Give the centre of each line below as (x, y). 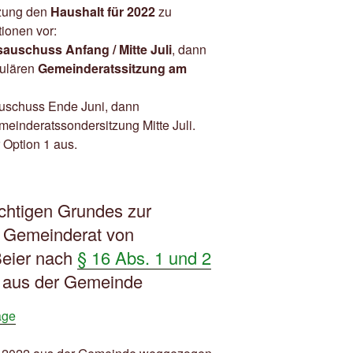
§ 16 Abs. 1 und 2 (144, 258)
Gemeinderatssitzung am (112, 69)
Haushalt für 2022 (103, 12)
